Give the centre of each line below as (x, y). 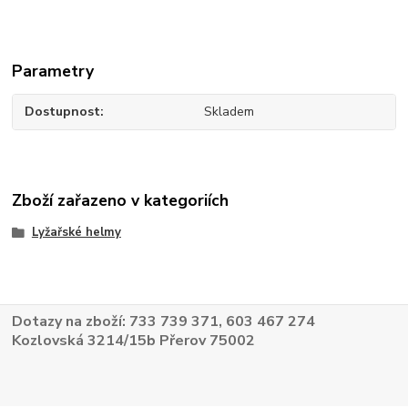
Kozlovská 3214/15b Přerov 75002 (134, 341)
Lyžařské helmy (76, 232)
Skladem (229, 112)
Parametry (53, 71)
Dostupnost (63, 112)
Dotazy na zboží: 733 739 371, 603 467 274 (164, 322)
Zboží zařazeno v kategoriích (121, 200)
